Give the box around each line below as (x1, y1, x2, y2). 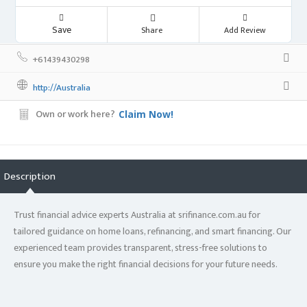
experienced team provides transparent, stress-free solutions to (14, 239, 267, 256)
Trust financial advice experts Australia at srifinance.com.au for (14, 206, 260, 223)
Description (4, 167, 56, 185)
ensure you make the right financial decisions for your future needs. (14, 256, 278, 272)
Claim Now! (119, 107, 173, 121)
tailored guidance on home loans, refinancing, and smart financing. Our (14, 223, 291, 239)
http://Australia (33, 79, 90, 95)
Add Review (224, 23, 267, 37)
